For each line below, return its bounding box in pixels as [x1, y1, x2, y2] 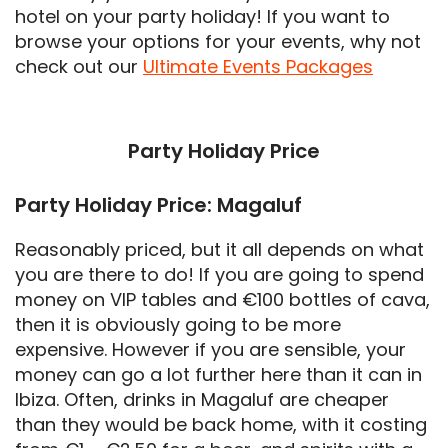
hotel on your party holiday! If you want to [15, 3, 390, 29]
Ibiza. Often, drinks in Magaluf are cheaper [15, 386, 389, 412]
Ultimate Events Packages [143, 53, 373, 79]
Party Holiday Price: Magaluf [15, 190, 302, 219]
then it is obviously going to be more [15, 311, 341, 337]
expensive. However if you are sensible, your [15, 336, 406, 362]
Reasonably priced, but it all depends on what [15, 236, 424, 262]
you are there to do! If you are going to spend [15, 261, 424, 287]
